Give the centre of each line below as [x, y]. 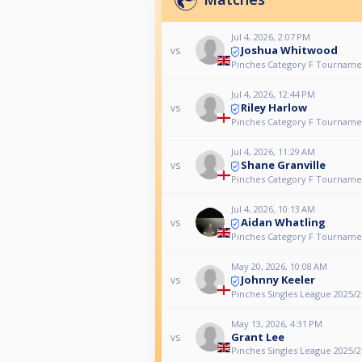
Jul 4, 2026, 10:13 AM [273, 209]
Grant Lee [257, 337]
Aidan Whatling [283, 223]
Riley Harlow [274, 108]
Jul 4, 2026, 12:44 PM [273, 95]
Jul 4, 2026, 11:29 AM [273, 152]
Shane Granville [283, 165]
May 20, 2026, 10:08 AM [279, 267]
